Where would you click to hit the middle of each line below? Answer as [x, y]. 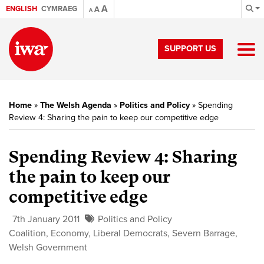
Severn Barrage [204, 233]
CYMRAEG [59, 9]
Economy [70, 233]
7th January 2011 [46, 219]
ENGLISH [22, 9]
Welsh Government [48, 247]
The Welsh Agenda [76, 105]
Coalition [27, 233]
